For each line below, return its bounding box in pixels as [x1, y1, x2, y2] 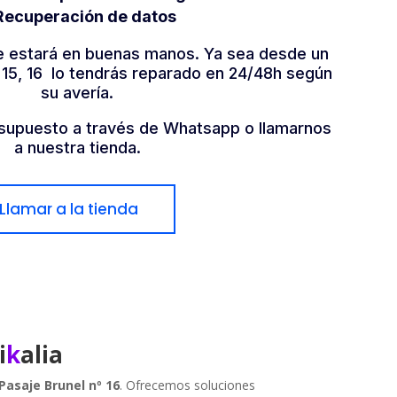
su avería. [41, 83, 114, 103]
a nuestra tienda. [13, 138, 141, 158]
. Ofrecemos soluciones [120, 376, 255, 393]
